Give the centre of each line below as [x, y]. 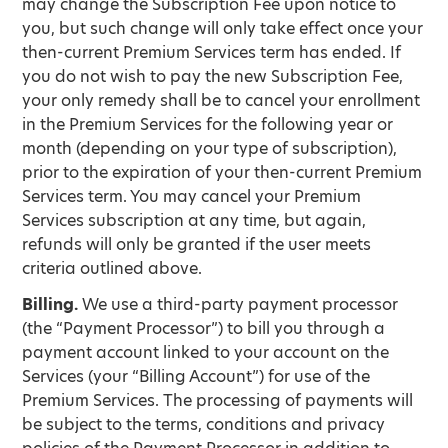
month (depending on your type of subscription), [210, 148]
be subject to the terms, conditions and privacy [204, 424]
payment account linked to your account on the [206, 352]
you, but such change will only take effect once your [223, 28]
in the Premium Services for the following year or [208, 124]
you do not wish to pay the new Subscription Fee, [213, 76]
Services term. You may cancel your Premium [192, 196]
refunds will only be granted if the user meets [197, 244]
